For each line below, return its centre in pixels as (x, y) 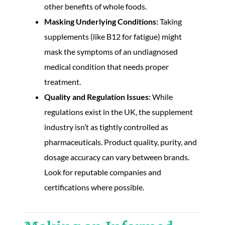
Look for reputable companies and (103, 172)
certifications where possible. (94, 187)
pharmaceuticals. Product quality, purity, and (121, 142)
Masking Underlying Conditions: (101, 21)
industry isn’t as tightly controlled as (106, 127)
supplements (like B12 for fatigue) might (113, 36)
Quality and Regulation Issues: (97, 97)
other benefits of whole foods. (95, 6)
